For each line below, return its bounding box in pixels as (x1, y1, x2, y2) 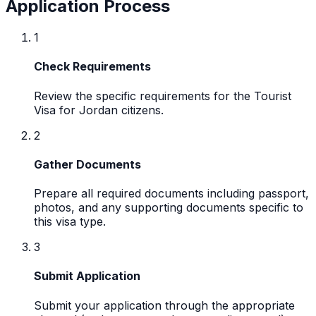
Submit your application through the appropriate (34, 298, 295, 312)
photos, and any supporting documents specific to (34, 200, 303, 215)
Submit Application (34, 269, 140, 284)
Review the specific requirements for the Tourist (34, 88, 291, 103)
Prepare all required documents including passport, (34, 186, 309, 201)
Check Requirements (34, 59, 151, 74)
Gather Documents (34, 157, 141, 171)
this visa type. (34, 214, 106, 229)
